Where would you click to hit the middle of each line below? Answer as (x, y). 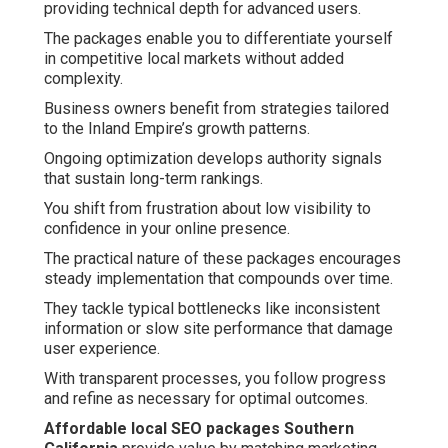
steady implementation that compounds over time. (218, 279)
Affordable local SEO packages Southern (199, 429)
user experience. (102, 349)
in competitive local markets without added (194, 59)
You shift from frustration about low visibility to (207, 209)
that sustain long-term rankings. (153, 179)
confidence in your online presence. (167, 229)
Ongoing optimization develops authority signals (213, 159)
